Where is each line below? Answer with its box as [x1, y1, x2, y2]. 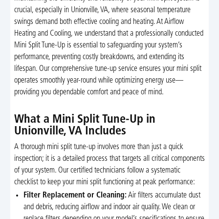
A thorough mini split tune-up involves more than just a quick [14, 143, 183, 152]
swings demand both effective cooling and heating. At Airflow [14, 18, 184, 26]
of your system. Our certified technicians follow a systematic [14, 167, 180, 175]
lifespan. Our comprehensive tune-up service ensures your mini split [14, 65, 201, 73]
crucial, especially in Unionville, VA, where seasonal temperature [14, 6, 191, 14]
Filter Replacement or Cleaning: [23, 192, 127, 200]
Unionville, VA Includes [14, 125, 126, 137]
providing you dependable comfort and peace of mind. [14, 88, 164, 96]
